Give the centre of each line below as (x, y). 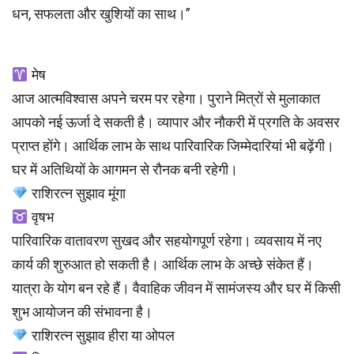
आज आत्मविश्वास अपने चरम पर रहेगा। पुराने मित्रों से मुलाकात (166, 99)
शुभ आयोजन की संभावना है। (82, 312)
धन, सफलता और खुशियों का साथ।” (101, 14)
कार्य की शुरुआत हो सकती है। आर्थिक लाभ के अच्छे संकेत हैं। (163, 265)
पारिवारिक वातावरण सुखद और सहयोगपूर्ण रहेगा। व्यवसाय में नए (167, 241)
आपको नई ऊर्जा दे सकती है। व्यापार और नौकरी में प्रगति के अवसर (176, 122)
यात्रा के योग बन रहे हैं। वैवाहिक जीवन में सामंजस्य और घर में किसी (176, 288)
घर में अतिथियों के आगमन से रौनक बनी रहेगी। (125, 170)
